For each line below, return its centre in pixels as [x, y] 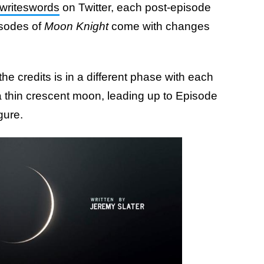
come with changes [159, 26]
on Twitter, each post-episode [135, 7]
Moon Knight [76, 26]
